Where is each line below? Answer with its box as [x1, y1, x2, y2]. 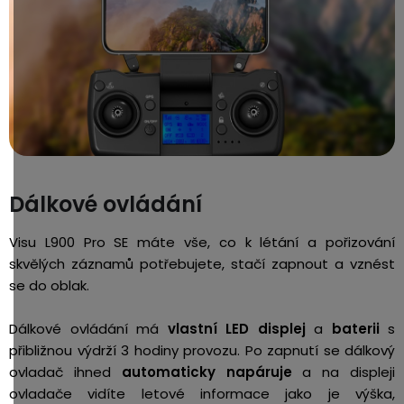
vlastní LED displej [167, 318, 306, 338]
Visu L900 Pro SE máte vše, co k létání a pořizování [9, 232, 395, 252]
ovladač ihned [9, 362, 122, 381]
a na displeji [291, 362, 396, 381]
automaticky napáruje [121, 362, 292, 381]
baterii [331, 318, 388, 338]
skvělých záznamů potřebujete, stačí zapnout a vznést [9, 253, 395, 273]
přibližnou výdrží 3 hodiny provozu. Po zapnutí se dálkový [9, 340, 395, 360]
